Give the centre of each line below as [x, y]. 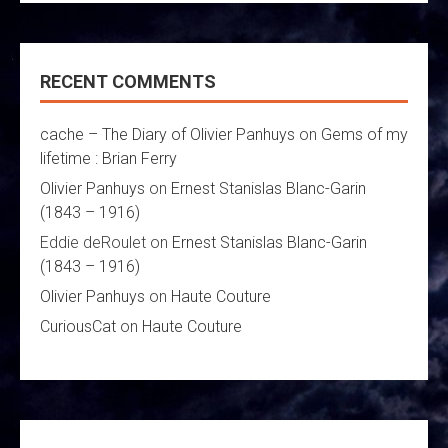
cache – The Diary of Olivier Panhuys [167, 135]
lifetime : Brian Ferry [108, 159]
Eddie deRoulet [93, 243]
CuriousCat [78, 327]
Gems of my [364, 135]
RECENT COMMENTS [128, 82]
